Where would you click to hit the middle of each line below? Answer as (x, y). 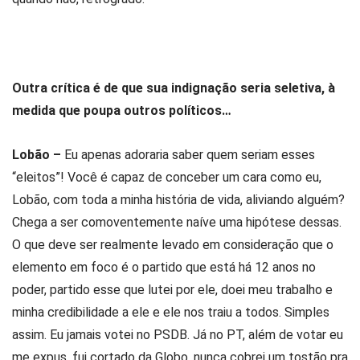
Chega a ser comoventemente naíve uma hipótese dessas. (177, 222)
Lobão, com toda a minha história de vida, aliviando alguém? (178, 199)
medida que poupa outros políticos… (122, 110)
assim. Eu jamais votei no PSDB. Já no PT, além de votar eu (178, 334)
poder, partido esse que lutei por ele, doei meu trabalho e (172, 289)
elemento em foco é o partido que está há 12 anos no (164, 267)
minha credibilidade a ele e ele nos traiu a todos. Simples (171, 312)
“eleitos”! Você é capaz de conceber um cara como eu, (167, 177)
